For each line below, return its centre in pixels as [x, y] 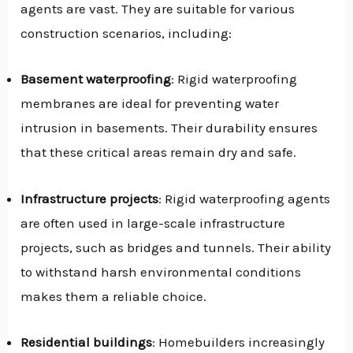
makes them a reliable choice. [114, 296]
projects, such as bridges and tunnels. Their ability [176, 247]
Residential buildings [87, 342]
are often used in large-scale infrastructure [153, 223]
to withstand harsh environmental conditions [161, 271]
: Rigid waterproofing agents [245, 198]
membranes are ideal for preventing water [150, 104]
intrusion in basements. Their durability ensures [169, 128]
